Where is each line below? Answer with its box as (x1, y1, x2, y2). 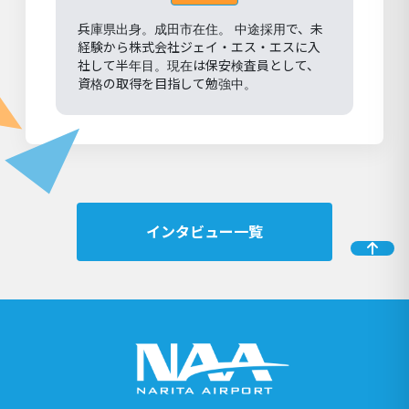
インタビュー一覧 (146, 222, 263, 243)
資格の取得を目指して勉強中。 (77, 74, 257, 92)
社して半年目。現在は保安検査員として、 (77, 56, 320, 74)
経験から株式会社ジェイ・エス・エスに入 (77, 37, 320, 56)
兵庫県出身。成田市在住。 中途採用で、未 (77, 19, 323, 37)
